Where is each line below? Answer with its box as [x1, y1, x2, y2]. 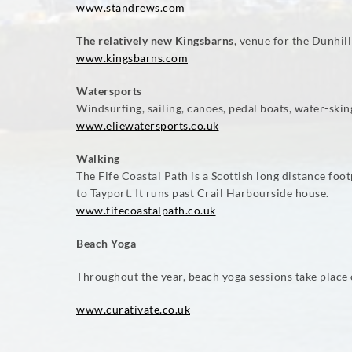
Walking [76, 152, 120, 165]
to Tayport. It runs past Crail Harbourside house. [76, 186, 329, 200]
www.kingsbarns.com [76, 51, 188, 64]
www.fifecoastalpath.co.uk [76, 203, 216, 217]
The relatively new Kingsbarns [76, 34, 234, 47]
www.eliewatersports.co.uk [76, 119, 219, 132]
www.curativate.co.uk [76, 302, 190, 316]
